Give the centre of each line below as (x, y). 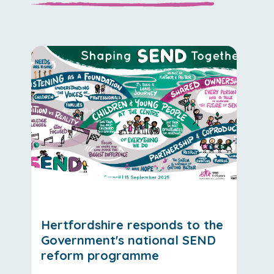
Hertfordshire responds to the (132, 224)
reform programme (100, 255)
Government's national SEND (128, 240)
